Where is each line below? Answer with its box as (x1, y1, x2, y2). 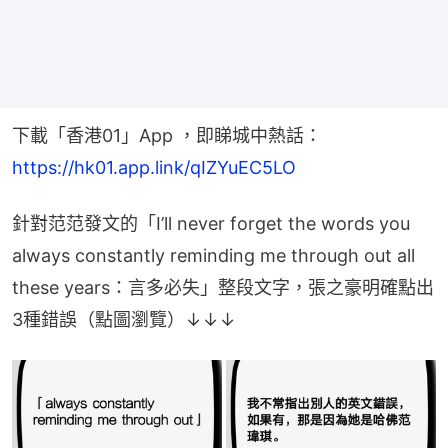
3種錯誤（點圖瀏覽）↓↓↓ (12, 308, 236, 330)
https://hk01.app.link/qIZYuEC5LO (12, 156, 296, 178)
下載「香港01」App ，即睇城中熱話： (12, 124, 322, 146)
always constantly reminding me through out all (12, 244, 415, 266)
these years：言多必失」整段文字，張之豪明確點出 (12, 276, 434, 298)
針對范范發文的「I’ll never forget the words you (12, 212, 410, 234)
